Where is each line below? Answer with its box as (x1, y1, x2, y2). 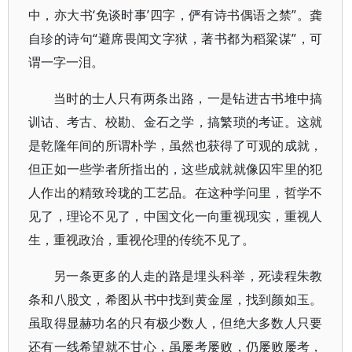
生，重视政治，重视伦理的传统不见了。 (28, 231, 255, 248)
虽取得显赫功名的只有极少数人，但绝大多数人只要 (28, 314, 323, 332)
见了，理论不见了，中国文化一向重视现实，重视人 (28, 207, 323, 225)
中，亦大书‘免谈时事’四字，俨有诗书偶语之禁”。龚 (28, 6, 323, 24)
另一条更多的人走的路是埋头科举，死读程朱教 (53, 267, 323, 284)
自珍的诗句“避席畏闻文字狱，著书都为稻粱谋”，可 (28, 30, 323, 47)
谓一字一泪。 (28, 53, 104, 71)
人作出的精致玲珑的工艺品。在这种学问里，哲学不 (28, 184, 323, 201)
